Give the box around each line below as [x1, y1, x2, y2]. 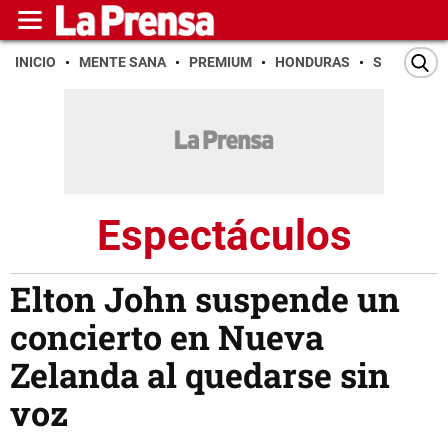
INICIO [15, 54, 56, 70]
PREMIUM [189, 54, 252, 70]
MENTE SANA [79, 54, 166, 70]
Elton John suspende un [10, 276, 400, 322]
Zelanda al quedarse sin [10, 352, 390, 398]
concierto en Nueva [10, 314, 324, 360]
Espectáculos [96, 210, 352, 260]
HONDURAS [275, 54, 350, 70]
